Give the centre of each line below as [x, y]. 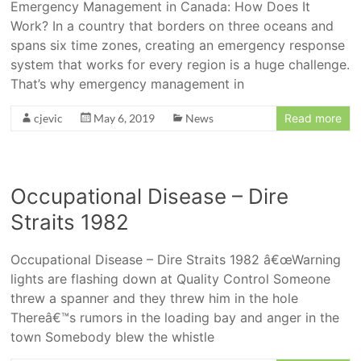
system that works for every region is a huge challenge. [180, 64]
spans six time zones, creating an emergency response [178, 45]
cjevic [49, 118]
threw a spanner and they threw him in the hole [155, 298]
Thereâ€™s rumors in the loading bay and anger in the [175, 317]
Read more [313, 118]
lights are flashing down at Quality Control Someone [171, 279]
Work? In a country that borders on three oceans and [172, 26]
